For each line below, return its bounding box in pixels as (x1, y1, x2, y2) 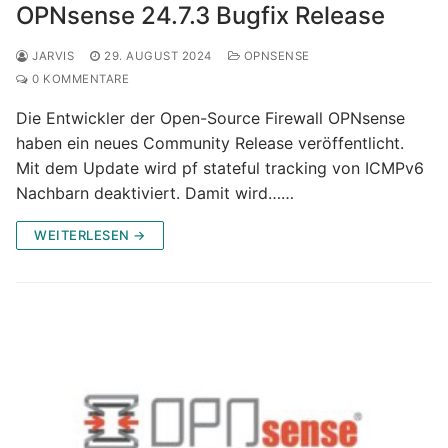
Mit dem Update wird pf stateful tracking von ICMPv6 (16, 157, 424, 178)
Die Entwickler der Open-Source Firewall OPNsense (16, 107, 405, 128)
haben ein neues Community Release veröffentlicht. (16, 132, 404, 153)
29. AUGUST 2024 (104, 48, 212, 63)
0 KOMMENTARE (28, 71, 129, 86)
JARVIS (28, 48, 74, 63)
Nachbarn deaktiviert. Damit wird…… (16, 182, 294, 203)
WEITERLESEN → (34, 226, 146, 243)
